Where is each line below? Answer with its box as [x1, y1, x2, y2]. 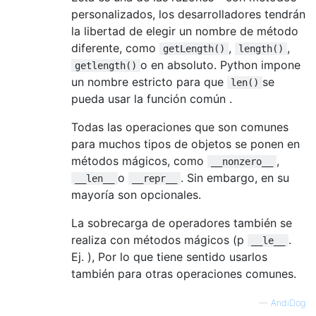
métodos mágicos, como [71, 153, 207, 168]
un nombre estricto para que [71, 74, 227, 89]
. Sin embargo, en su [181, 170, 289, 185]
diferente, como [71, 40, 159, 55]
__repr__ [132, 172, 177, 184]
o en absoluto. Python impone [140, 57, 300, 72]
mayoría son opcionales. [71, 187, 201, 202]
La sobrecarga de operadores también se [71, 215, 292, 230]
